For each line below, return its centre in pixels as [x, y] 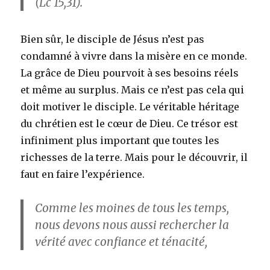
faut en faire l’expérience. [83, 174]
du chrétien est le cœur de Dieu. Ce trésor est [130, 124]
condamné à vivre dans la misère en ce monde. [134, 56]
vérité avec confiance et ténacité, [121, 242]
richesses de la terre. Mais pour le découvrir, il [134, 158]
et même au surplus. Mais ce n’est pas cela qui [133, 90]
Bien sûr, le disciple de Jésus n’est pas [113, 39]
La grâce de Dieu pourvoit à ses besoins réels [130, 73]
